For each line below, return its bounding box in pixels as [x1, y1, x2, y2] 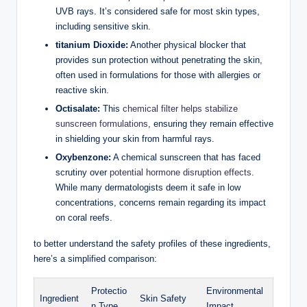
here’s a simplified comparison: [34, 254, 157, 265]
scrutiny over [56, 167, 110, 178]
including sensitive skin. [56, 21, 151, 32]
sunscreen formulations [56, 119, 148, 130]
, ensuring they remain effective [148, 119, 273, 130]
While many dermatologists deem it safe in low [56, 182, 241, 193]
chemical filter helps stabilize [123, 103, 238, 114]
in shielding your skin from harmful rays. [56, 134, 214, 145]
